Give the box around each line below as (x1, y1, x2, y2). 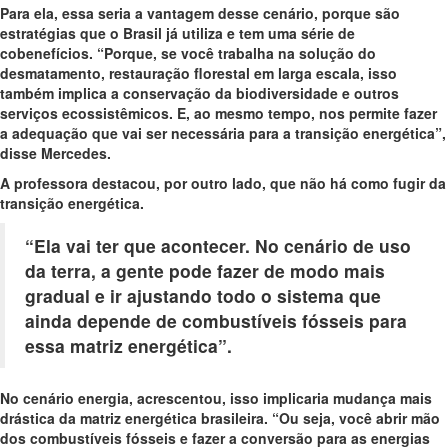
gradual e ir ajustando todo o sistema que (25, 282, 381, 308)
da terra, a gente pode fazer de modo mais (25, 257, 385, 283)
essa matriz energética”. (25, 332, 232, 358)
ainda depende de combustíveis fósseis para (25, 307, 407, 333)
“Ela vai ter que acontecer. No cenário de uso (25, 232, 411, 258)
